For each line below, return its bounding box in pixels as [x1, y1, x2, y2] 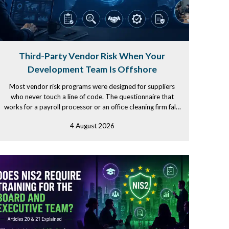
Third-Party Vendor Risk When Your [19, 51, 165, 61]
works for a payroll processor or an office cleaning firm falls [4, 103, 180, 111]
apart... [81, 113, 103, 121]
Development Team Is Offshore [27, 64, 157, 75]
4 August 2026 [70, 122, 114, 130]
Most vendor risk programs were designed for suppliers [9, 82, 175, 90]
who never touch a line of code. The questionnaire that [10, 93, 174, 101]
